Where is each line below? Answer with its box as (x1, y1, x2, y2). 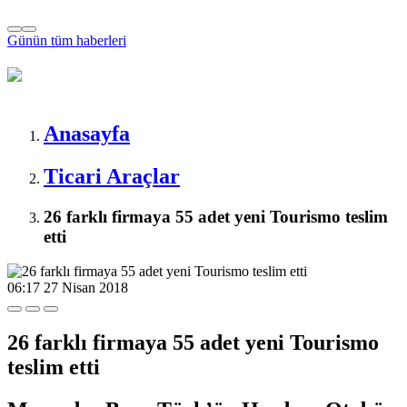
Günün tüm (7, 33, 76, 48)
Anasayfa (44, 121, 130, 145)
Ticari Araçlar (44, 164, 180, 188)
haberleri (76, 33, 126, 48)
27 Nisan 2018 (44, 280, 128, 296)
